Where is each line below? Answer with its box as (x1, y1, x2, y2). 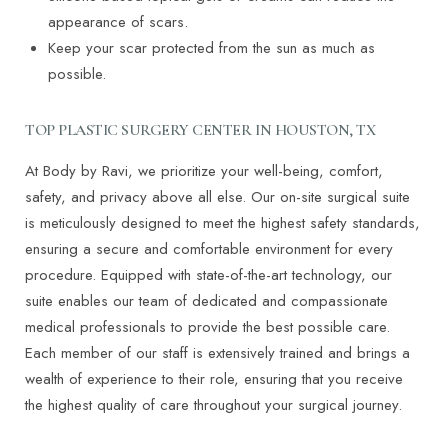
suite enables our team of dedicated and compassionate (25, 290, 388, 313)
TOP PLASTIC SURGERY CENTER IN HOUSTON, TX (25, 120, 376, 141)
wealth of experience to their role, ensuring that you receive (25, 368, 403, 391)
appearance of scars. (47, 11, 188, 34)
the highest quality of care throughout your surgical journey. (25, 394, 402, 417)
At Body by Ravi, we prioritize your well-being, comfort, (25, 160, 383, 183)
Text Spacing (215, 137, 287, 153)
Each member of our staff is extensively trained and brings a (25, 342, 410, 365)
